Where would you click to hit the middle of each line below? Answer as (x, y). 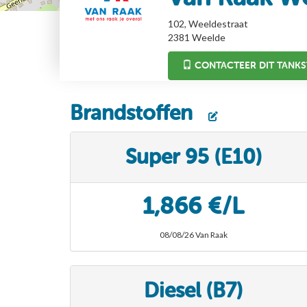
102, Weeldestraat (208, 23)
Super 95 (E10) (193, 157)
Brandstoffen (134, 113)
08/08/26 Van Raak (193, 234)
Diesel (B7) (193, 290)
